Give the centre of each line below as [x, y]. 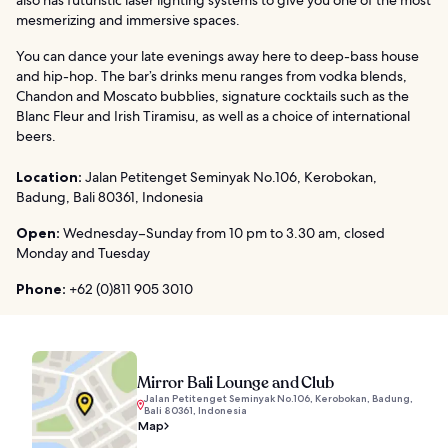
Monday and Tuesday [83, 252]
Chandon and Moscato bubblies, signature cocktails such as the [212, 95]
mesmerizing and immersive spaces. [128, 19]
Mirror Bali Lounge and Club [235, 382]
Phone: [41, 288]
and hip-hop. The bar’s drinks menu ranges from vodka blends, [211, 75]
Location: [49, 176]
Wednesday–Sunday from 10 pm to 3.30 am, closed [222, 232]
